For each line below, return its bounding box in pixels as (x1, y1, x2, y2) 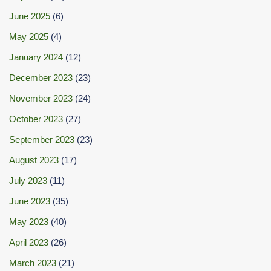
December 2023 (9, 72, 73, 83)
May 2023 (9, 216, 48, 227)
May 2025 (9, 31, 48, 42)
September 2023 (9, 134, 74, 145)
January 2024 (9, 51, 63, 62)
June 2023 (9, 195, 50, 206)
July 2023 (9, 175, 47, 186)
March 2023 (9, 257, 56, 268)
